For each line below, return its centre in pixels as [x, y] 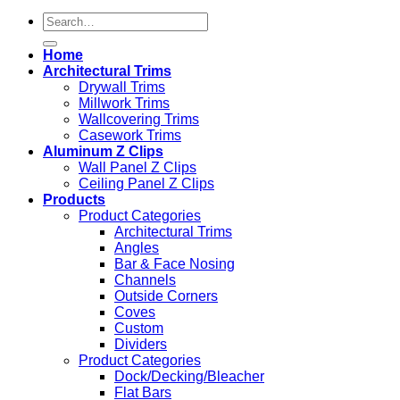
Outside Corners [166, 296]
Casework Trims [130, 136]
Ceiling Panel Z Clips [146, 184]
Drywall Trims [122, 87]
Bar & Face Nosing [175, 264]
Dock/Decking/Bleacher [189, 377]
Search [65, 20]
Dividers [141, 345]
